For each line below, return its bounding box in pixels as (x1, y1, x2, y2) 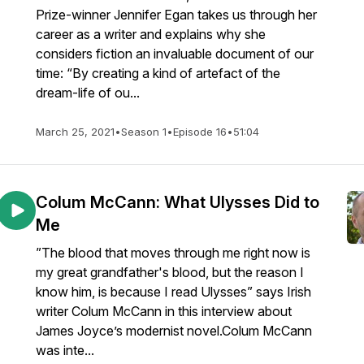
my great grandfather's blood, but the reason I (36, 264, 304, 280)
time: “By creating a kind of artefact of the (36, 65, 280, 81)
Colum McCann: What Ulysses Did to (36, 193, 319, 212)
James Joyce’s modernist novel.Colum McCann (36, 323, 312, 339)
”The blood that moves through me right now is (36, 245, 310, 261)
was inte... (36, 342, 94, 358)
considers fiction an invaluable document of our (36, 45, 314, 62)
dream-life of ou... (36, 84, 140, 101)
